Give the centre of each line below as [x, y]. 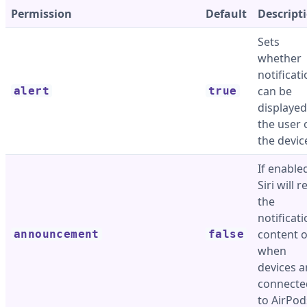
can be [275, 91]
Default [226, 14]
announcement [57, 234]
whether [280, 58]
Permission [41, 14]
